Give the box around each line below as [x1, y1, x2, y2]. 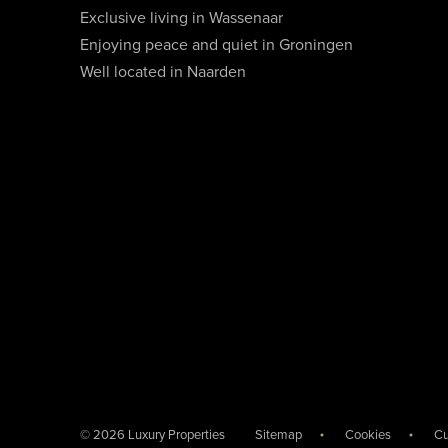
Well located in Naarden [80, 62, 246, 82]
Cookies [345, 427, 391, 444]
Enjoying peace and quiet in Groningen [80, 35, 353, 55]
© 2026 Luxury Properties [80, 426, 225, 443]
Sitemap [255, 427, 302, 444]
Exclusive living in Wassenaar [80, 8, 283, 28]
